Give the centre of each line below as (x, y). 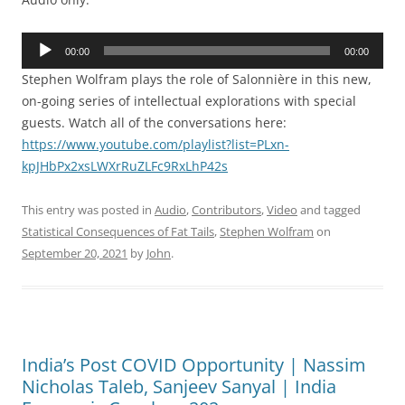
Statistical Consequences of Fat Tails (118, 231)
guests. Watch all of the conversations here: (154, 122)
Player (39, 64)
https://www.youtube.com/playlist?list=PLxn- (155, 144)
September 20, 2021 (75, 253)
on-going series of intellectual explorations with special (189, 101)
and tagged (329, 210)
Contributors (226, 210)
